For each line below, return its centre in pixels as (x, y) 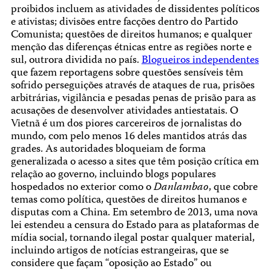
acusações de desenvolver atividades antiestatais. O (124, 112)
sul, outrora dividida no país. (76, 61)
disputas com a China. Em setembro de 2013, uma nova (134, 214)
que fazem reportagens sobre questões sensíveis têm (127, 74)
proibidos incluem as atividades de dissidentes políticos (135, 10)
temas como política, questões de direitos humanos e (129, 201)
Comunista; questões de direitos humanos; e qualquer (131, 36)
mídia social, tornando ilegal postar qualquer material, (132, 239)
